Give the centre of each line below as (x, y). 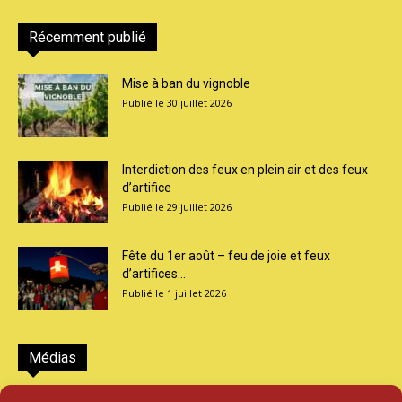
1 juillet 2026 (197, 293)
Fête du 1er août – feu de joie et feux (226, 256)
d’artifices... (154, 274)
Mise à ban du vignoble (186, 84)
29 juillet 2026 (199, 207)
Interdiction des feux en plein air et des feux (245, 170)
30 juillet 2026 (199, 103)
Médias (52, 358)
